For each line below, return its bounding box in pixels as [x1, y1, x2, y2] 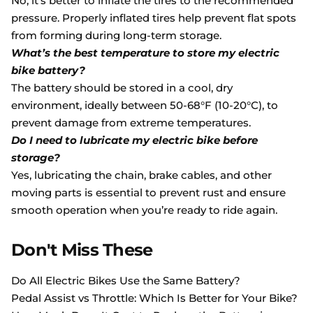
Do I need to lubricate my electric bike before [11, 133, 258, 147]
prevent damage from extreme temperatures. [11, 116, 251, 130]
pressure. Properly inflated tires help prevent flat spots [11, 11, 296, 25]
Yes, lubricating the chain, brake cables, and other [11, 168, 272, 182]
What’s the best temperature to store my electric [11, 46, 279, 60]
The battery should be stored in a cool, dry [11, 81, 233, 95]
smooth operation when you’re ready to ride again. [11, 203, 277, 217]
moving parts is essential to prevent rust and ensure [11, 186, 286, 200]
